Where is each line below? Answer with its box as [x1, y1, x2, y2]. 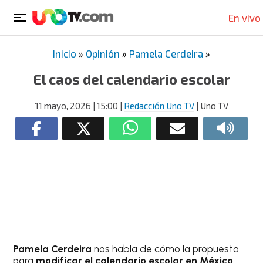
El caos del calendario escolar [33, 70, 230, 87]
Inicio [53, 48, 76, 59]
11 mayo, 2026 [35, 100, 91, 111]
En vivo [228, 12, 261, 23]
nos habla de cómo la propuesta [92, 243, 240, 255]
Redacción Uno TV [123, 100, 194, 111]
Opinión [86, 48, 120, 59]
